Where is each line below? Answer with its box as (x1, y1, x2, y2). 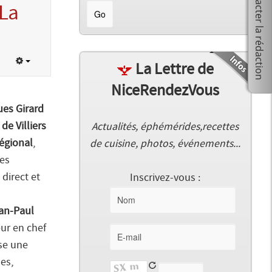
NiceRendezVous (111, 81, 220, 100)
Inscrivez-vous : (130, 172, 201, 185)
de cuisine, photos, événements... (90, 138, 241, 151)
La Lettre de (135, 60, 214, 79)
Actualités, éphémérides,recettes (92, 121, 239, 134)
